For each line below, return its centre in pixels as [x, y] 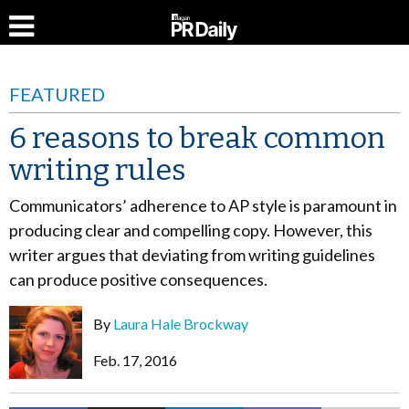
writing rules [98, 170]
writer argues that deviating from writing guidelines [192, 255]
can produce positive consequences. [140, 279]
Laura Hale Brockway [181, 324]
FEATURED [57, 94]
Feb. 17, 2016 [135, 360]
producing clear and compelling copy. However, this [191, 230]
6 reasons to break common [197, 138]
